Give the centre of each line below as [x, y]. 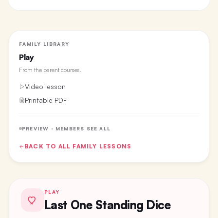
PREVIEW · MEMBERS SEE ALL [66, 128]
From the [31, 70]
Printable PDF [45, 100]
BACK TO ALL [48, 146]
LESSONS [114, 146]
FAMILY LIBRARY [44, 44]
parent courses [61, 70]
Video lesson [45, 86]
